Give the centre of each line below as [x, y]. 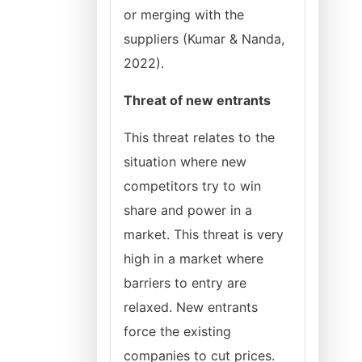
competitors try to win [192, 186]
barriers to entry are [185, 283]
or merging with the [184, 15]
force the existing [177, 331]
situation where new [185, 162]
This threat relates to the [199, 137]
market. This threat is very [204, 234]
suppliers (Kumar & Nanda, [204, 39]
